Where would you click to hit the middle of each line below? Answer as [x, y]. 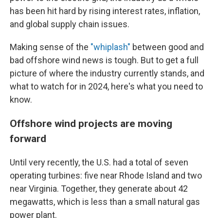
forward [28, 138]
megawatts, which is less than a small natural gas [105, 202]
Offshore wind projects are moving [91, 123]
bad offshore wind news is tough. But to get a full [104, 60]
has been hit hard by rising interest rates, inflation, [105, 11]
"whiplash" [110, 47]
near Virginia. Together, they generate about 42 [99, 189]
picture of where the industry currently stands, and [107, 73]
